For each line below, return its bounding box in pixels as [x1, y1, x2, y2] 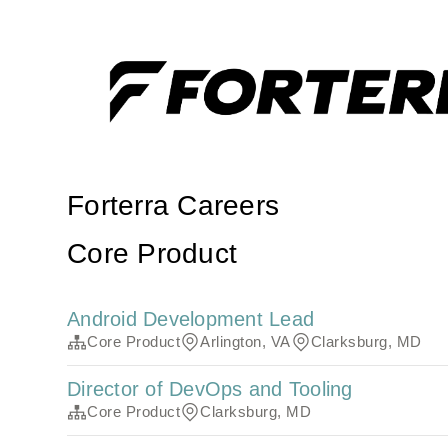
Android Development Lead [67, 308, 315, 331]
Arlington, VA [200, 333, 291, 351]
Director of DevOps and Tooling [67, 378, 353, 401]
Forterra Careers [67, 190, 280, 222]
